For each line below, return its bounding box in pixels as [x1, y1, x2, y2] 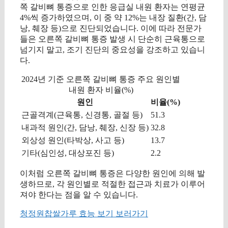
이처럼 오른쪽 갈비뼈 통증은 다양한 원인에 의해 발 [20, 168, 205, 178]
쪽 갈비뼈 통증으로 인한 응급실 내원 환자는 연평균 [20, 2, 205, 11]
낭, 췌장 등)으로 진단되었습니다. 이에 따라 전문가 [20, 23, 202, 33]
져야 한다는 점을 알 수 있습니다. [20, 190, 138, 199]
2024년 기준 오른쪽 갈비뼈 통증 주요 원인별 [21, 74, 180, 83]
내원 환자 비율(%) [68, 85, 133, 94]
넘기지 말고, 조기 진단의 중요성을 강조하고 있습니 [20, 45, 205, 54]
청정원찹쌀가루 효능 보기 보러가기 [20, 209, 148, 218]
